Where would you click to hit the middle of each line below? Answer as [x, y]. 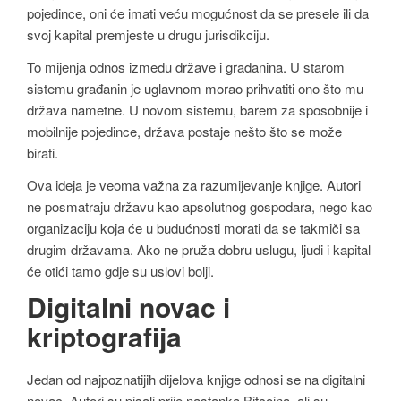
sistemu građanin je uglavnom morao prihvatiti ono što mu [195, 88]
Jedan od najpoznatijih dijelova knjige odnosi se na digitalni [196, 380]
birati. [43, 152]
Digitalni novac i [128, 307]
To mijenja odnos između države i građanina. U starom [186, 66]
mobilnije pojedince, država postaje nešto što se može [184, 131]
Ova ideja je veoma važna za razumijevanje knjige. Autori [194, 184]
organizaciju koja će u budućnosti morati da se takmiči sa [193, 227]
